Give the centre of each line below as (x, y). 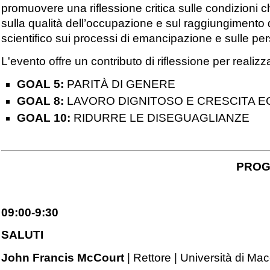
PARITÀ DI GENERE (119, 84)
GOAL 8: (40, 101)
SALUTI (23, 235)
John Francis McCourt (63, 258)
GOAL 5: (40, 84)
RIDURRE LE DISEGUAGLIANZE (160, 118)
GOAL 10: (43, 118)
